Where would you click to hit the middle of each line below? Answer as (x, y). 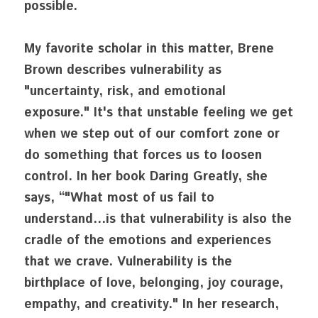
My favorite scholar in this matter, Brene (149, 49)
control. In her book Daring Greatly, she (146, 177)
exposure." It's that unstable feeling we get (159, 113)
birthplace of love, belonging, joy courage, (154, 283)
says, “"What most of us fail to (119, 198)
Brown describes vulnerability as (123, 70)
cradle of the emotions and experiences (148, 241)
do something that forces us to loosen (143, 155)
